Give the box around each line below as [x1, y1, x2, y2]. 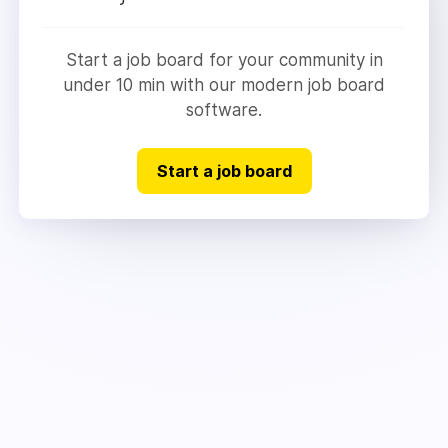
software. [186, 99, 262, 120]
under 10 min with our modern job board [63, 74, 385, 95]
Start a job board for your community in [65, 49, 383, 70]
